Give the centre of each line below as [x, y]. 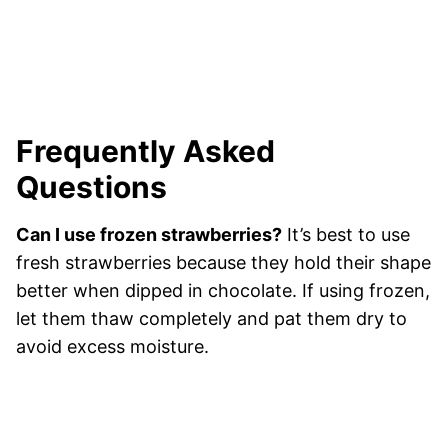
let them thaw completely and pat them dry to [211, 319]
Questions [91, 187]
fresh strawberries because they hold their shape [223, 263]
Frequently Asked [145, 151]
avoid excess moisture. [112, 347]
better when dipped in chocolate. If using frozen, [223, 291]
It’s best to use [346, 235]
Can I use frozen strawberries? [149, 235]
